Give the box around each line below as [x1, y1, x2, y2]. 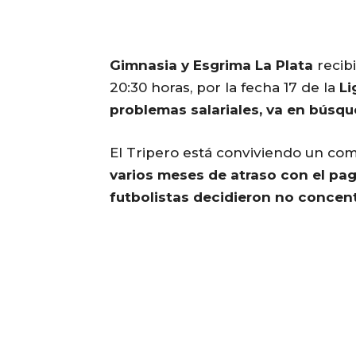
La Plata [255, 57, 313, 74]
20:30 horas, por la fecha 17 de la [110, 79, 339, 96]
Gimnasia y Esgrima [110, 57, 251, 74]
